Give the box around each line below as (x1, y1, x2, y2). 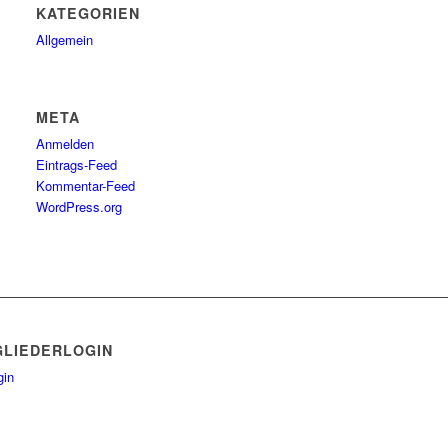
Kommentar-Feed (36, 176, 136, 195)
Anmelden (36, 134, 95, 153)
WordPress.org (36, 197, 123, 216)
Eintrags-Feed (36, 155, 118, 174)
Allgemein (36, 30, 94, 49)
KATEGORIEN (36, 3, 141, 23)
